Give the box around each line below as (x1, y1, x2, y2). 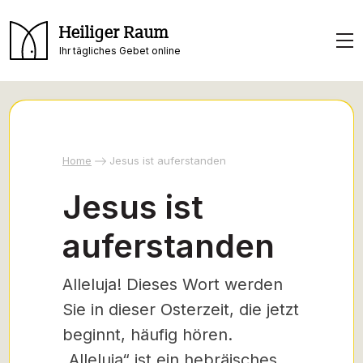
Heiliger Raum (59, 23, 169, 43)
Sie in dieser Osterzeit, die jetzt (62, 300, 299, 319)
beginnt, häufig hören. (62, 325, 233, 344)
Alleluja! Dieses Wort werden (62, 275, 283, 294)
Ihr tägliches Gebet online (59, 44, 181, 57)
